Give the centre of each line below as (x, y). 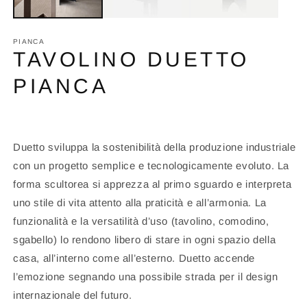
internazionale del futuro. (73, 295)
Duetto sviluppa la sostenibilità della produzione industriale (155, 147)
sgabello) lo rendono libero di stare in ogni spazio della (145, 240)
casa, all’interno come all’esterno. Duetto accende (134, 258)
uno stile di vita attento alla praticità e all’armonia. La (140, 203)
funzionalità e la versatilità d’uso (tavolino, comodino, (141, 221)
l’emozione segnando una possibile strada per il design (146, 277)
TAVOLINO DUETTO (131, 60)
